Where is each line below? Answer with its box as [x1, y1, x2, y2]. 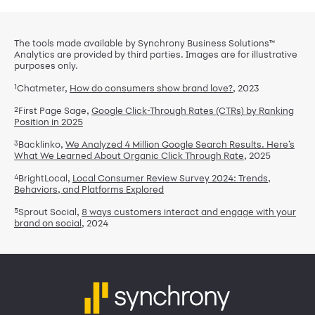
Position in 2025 [14, 115, 83, 128]
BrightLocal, [18, 172, 72, 184]
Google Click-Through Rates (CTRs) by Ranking [91, 104, 294, 117]
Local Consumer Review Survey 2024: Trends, [72, 172, 271, 184]
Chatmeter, [17, 82, 70, 94]
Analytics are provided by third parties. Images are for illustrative [14, 48, 297, 60]
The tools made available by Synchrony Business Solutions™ [14, 37, 275, 49]
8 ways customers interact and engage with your [82, 205, 296, 218]
